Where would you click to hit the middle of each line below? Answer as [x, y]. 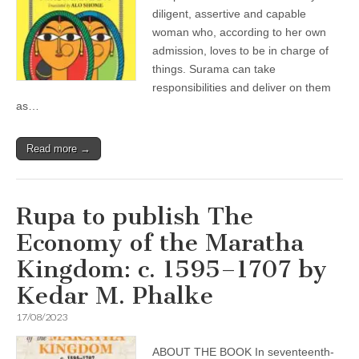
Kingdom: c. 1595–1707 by [171, 269]
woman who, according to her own [239, 32]
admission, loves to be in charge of [240, 50]
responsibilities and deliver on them [242, 87]
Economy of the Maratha [160, 243]
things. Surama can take [214, 69]
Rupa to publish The [135, 216]
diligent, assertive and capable [229, 14]
